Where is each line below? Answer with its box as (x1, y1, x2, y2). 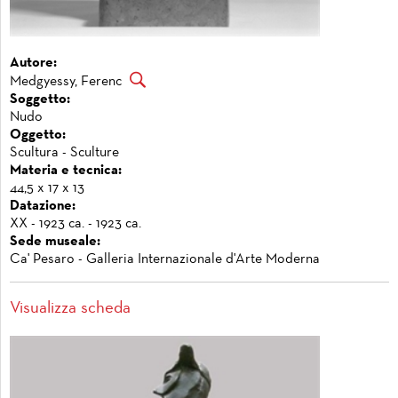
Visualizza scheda (10, 301, 131, 316)
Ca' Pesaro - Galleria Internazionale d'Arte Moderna (10, 253, 320, 267)
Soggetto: (10, 93, 70, 107)
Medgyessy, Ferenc (10, 75, 122, 88)
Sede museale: (10, 235, 100, 249)
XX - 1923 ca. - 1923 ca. (10, 218, 141, 231)
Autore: (10, 57, 57, 70)
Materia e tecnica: (10, 164, 122, 178)
